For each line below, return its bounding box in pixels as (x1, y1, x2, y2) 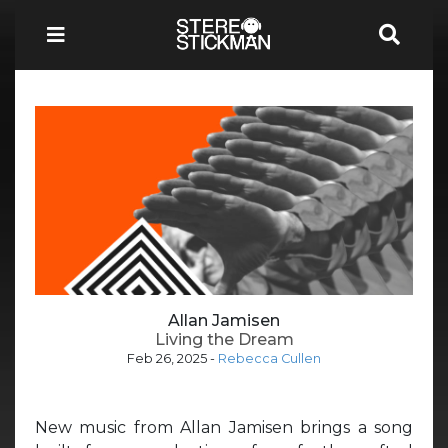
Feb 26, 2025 (127, 350, 207, 366)
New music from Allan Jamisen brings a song (35, 417, 413, 437)
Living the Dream (154, 329, 294, 349)
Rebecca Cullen (218, 350, 321, 366)
